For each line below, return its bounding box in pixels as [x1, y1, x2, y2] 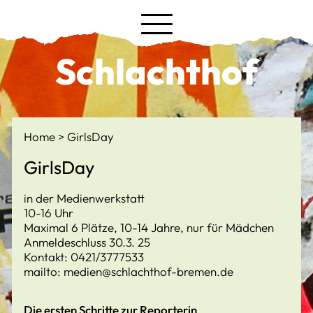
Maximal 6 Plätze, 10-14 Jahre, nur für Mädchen [24, 220, 274, 235]
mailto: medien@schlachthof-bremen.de [24, 264, 233, 279]
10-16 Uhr [24, 205, 73, 220]
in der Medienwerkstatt [24, 191, 145, 205]
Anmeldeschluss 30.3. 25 [24, 235, 150, 249]
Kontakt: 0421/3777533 [24, 249, 144, 264]
